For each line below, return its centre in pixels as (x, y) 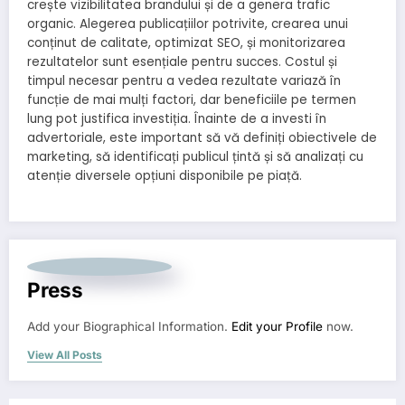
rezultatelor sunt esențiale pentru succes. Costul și (182, 62)
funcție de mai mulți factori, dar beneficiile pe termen (192, 100)
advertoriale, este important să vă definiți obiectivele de (202, 138)
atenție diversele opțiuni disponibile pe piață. (165, 176)
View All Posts (65, 355)
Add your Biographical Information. (129, 327)
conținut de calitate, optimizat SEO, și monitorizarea (186, 43)
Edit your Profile (277, 327)
